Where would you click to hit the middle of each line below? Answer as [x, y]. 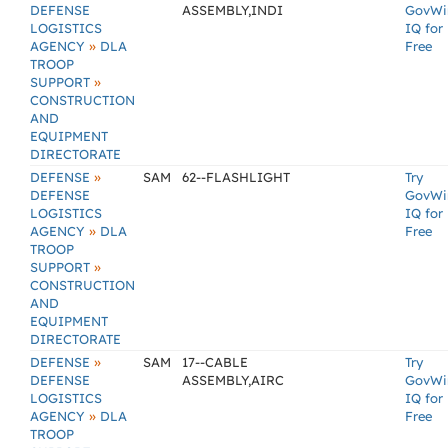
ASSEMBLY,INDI [232, 10]
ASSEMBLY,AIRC [233, 380]
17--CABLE [215, 362]
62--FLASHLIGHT [236, 177]
